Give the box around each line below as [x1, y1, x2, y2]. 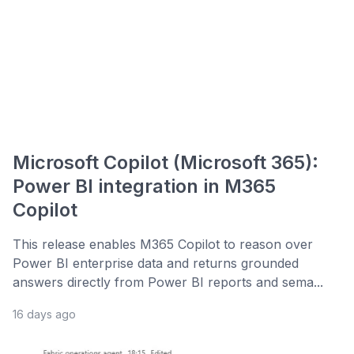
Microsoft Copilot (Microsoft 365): [13, 151, 318, 175]
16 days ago [13, 307, 76, 322]
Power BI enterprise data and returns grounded [13, 255, 299, 272]
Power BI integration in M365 [13, 175, 276, 198]
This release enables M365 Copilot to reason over [13, 236, 313, 253]
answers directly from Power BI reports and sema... [13, 274, 323, 291]
